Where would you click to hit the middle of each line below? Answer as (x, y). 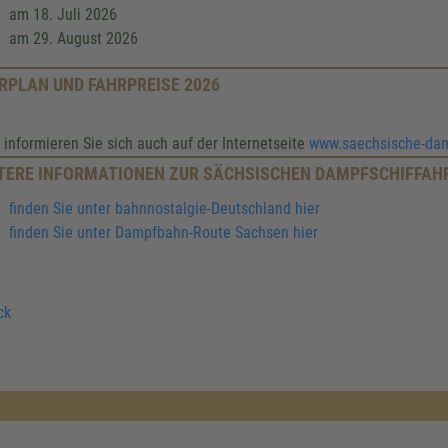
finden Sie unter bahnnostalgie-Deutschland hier (164, 208)
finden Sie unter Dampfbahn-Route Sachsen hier (163, 232)
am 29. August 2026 (73, 38)
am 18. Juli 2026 (63, 14)
